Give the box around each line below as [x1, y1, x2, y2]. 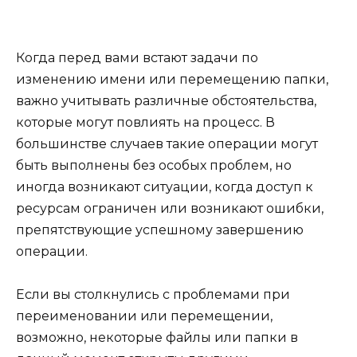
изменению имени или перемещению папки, [16, 71, 328, 87]
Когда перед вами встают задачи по [16, 49, 258, 65]
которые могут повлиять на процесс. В [16, 114, 275, 130]
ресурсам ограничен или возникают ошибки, [16, 200, 324, 216]
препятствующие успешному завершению [16, 222, 304, 237]
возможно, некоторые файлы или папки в [16, 329, 298, 345]
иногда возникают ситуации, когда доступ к [16, 178, 313, 194]
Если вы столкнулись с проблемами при [16, 286, 290, 302]
